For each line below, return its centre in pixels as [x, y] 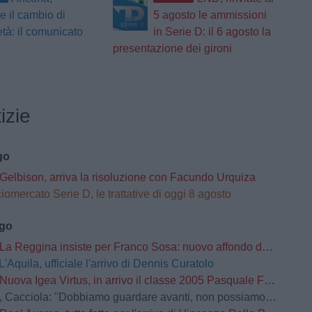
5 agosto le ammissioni [210, 15]
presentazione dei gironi [172, 49]
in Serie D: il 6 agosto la [212, 32]
